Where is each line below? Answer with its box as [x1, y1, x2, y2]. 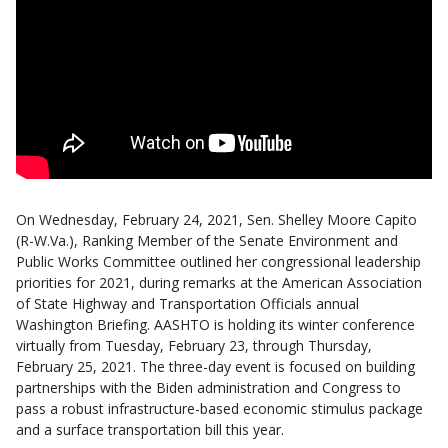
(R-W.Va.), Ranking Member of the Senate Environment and [16, 231, 398, 250]
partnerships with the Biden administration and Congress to [16, 378, 401, 397]
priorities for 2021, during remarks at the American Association [16, 273, 422, 292]
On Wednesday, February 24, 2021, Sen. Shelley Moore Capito [16, 210, 417, 229]
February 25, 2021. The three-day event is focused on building [16, 357, 415, 376]
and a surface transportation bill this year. [16, 420, 284, 439]
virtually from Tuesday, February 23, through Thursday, [16, 336, 372, 355]
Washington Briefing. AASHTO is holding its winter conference [16, 315, 415, 334]
